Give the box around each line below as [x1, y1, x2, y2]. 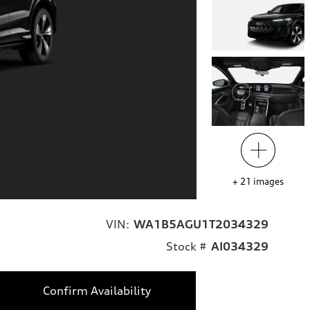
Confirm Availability [42, 284, 151, 298]
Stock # [166, 239, 207, 254]
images [253, 176, 284, 188]
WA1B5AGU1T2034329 [134, 217, 268, 232]
